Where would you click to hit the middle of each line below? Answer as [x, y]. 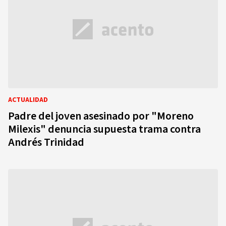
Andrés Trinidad [46, 142]
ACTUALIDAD [28, 100]
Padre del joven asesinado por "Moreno [101, 116]
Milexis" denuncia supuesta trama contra [104, 129]
